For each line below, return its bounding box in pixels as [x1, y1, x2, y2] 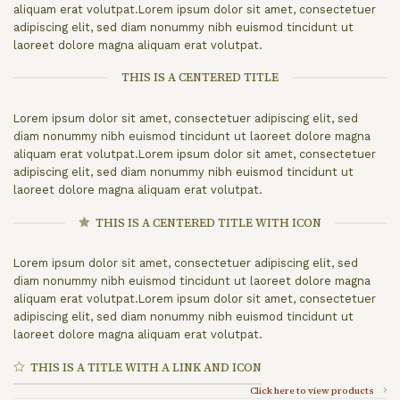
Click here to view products [250, 384, 374, 397]
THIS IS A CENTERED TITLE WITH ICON [96, 214, 322, 230]
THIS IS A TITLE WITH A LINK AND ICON [30, 359, 262, 375]
